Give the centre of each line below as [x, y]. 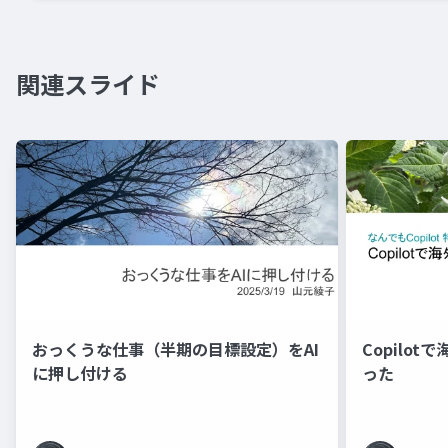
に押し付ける [80, 373]
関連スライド [88, 83]
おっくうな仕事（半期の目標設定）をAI [175, 349]
